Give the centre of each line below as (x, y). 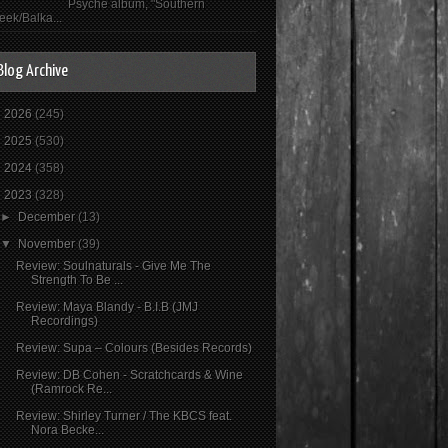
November (48, 243)
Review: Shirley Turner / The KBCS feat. (123, 415)
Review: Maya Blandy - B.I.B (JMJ (106, 306)
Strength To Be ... (76, 279)
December (48, 216)
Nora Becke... (67, 429)
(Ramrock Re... (71, 388)
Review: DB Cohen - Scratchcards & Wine (129, 374)
